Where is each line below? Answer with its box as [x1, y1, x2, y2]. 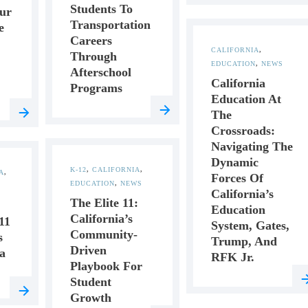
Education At [211, 92, 282, 106]
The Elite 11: [69, 196, 138, 210]
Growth [69, 291, 111, 305]
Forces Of [211, 171, 264, 185]
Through [69, 49, 117, 63]
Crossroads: [211, 124, 276, 137]
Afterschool [69, 65, 131, 79]
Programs [69, 81, 122, 95]
